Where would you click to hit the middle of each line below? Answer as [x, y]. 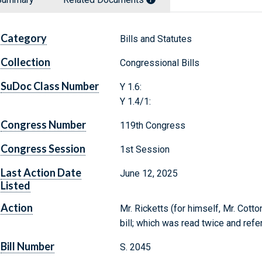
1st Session [144, 150]
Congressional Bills [159, 63]
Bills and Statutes [156, 39]
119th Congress [152, 126]
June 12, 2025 [149, 174]
